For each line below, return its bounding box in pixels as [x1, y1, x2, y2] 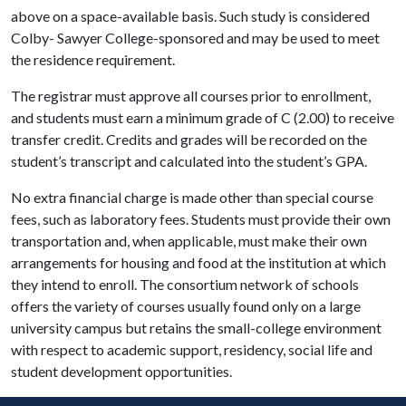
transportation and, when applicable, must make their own [11, 231, 367, 249]
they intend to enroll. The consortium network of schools [11, 275, 359, 293]
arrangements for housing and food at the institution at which [11, 253, 386, 271]
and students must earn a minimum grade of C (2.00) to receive [11, 108, 394, 126]
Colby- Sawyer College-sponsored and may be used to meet [11, 28, 380, 46]
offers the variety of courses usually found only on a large [11, 296, 361, 314]
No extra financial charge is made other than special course [11, 188, 373, 206]
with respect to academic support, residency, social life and [11, 340, 372, 358]
